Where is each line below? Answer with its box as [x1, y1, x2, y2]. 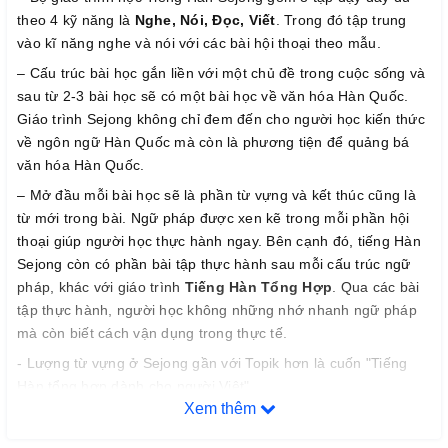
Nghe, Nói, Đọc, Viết [134, 11, 276, 28]
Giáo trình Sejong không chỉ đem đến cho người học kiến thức [17, 110, 425, 127]
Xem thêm [184, 399, 260, 417]
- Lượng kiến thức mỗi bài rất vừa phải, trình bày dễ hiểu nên [17, 407, 419, 424]
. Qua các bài [332, 278, 420, 295]
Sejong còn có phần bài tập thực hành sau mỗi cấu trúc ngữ [17, 255, 411, 272]
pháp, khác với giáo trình [17, 278, 185, 295]
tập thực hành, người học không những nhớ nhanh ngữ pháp [17, 301, 417, 318]
